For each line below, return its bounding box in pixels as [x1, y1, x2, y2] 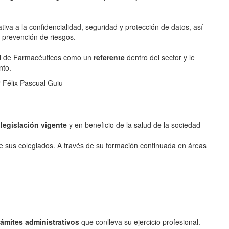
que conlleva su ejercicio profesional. [79, 217, 200, 227]
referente [94, 52, 125, 62]
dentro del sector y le [125, 52, 195, 62]
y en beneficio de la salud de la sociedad [67, 120, 200, 130]
